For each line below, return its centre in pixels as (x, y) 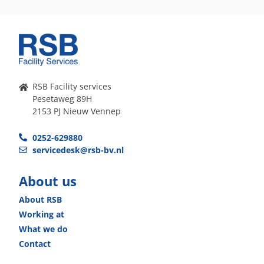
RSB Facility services (72, 86)
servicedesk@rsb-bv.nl (78, 150)
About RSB (40, 199)
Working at (42, 214)
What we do (43, 229)
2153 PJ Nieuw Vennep (76, 111)
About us (48, 181)
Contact (35, 243)
